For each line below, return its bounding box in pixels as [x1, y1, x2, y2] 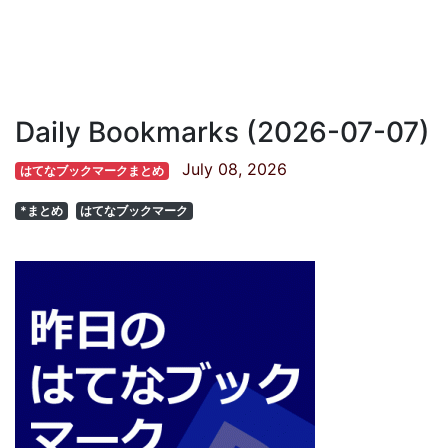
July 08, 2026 [181, 159, 287, 179]
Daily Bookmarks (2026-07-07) [15, 115, 430, 149]
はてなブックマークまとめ [19, 163, 164, 178]
